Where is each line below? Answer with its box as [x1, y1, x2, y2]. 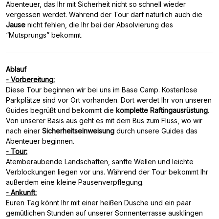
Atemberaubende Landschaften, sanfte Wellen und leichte [6, 157, 194, 166]
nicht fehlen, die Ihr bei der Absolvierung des [25, 21, 173, 29]
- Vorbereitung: [6, 75, 55, 84]
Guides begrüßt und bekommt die [6, 106, 116, 114]
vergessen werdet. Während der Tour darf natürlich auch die [6, 10, 202, 19]
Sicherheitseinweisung [42, 127, 114, 135]
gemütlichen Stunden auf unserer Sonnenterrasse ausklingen [6, 209, 203, 217]
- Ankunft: [6, 188, 37, 197]
